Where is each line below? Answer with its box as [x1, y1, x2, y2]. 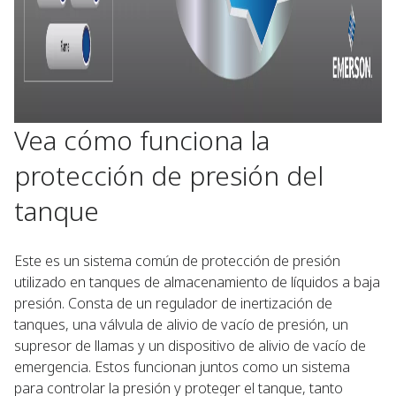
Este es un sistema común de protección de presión [14, 251, 340, 270]
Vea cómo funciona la [14, 122, 270, 158]
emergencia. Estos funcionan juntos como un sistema [14, 357, 350, 377]
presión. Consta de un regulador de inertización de [14, 293, 332, 313]
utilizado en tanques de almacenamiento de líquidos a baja [14, 272, 380, 292]
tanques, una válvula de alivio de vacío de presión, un [14, 315, 348, 334]
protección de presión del [14, 157, 324, 194]
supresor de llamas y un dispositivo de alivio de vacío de [14, 336, 366, 355]
